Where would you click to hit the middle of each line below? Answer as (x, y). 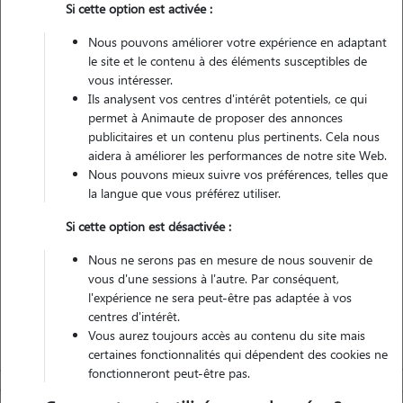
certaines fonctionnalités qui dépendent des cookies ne (238, 354)
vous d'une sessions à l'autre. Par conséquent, (214, 278)
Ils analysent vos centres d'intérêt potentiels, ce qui (228, 99)
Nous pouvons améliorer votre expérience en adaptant (237, 42)
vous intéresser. (130, 80)
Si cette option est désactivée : (148, 226)
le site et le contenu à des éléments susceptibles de (228, 61)
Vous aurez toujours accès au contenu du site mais (227, 335)
